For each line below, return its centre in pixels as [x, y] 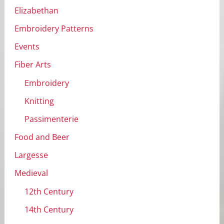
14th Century [49, 209]
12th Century [49, 191]
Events [27, 46]
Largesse [31, 155]
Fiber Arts [32, 64]
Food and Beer [42, 137]
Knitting [39, 101]
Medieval [31, 173]
